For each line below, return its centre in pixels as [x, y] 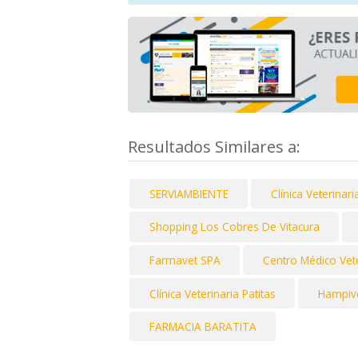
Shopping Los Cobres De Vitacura [234, 227]
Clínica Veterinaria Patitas [212, 293]
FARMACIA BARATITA [203, 327]
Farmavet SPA [185, 261]
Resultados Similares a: [216, 146]
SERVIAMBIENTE [189, 193]
